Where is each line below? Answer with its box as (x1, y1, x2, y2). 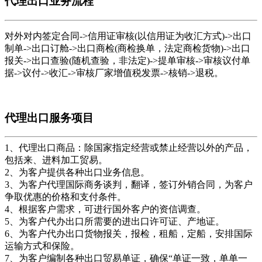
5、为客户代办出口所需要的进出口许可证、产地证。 (5, 216, 229, 227)
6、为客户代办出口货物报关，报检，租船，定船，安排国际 (5, 229, 253, 239)
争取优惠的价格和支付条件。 (5, 192, 131, 202)
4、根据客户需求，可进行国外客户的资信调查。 (5, 204, 211, 215)
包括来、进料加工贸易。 (5, 155, 110, 166)
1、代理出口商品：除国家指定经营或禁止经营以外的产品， (5, 143, 253, 153)
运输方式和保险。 (5, 241, 84, 251)
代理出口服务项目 (5, 111, 94, 124)
